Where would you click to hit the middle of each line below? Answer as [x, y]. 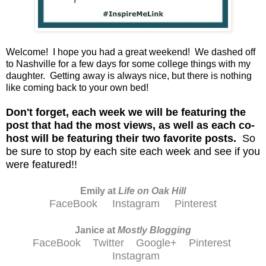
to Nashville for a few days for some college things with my [128, 64]
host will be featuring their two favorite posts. [123, 138]
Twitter [108, 243]
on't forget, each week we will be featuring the [130, 112]
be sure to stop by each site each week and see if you [133, 151]
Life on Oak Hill [152, 191]
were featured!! [42, 164]
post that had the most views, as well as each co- [130, 125]
